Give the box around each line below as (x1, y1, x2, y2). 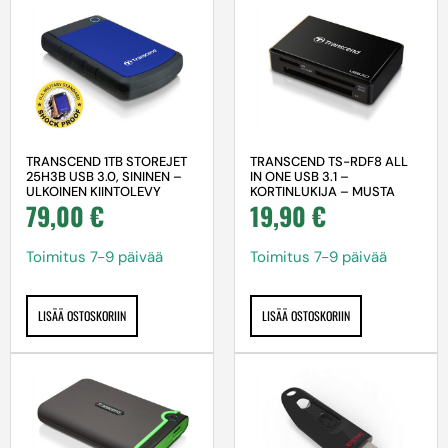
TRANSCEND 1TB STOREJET (26, 153, 187, 171)
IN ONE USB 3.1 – (250, 168, 349, 186)
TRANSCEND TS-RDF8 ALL (250, 153, 408, 171)
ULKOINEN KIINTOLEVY (26, 183, 161, 201)
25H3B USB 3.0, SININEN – (26, 168, 182, 186)
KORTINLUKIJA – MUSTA (250, 183, 395, 201)
